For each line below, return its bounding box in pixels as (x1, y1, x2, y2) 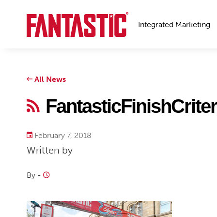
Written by (27, 144, 73, 156)
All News (32, 75, 66, 84)
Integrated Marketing (138, 20, 210, 29)
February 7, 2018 (32, 131, 92, 140)
